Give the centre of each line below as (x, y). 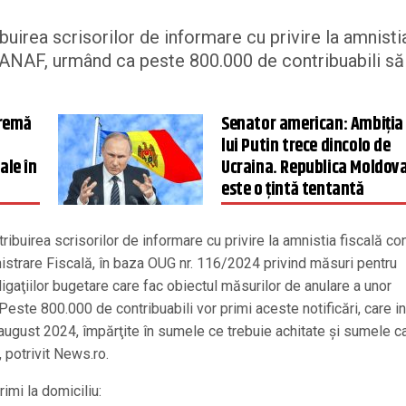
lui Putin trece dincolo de (306, 146)
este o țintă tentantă (293, 190)
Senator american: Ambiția (312, 125)
